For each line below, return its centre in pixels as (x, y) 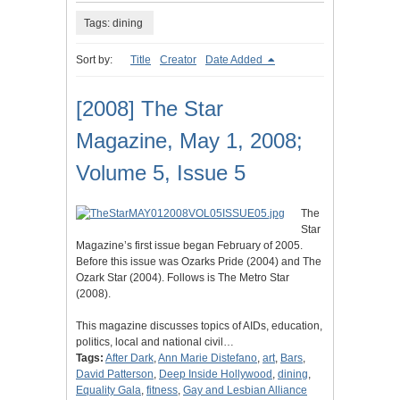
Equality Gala (108, 391)
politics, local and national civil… (155, 342)
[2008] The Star (150, 109)
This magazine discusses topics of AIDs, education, (199, 326)
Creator (178, 60)
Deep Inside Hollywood (216, 375)
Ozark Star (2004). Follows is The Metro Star (183, 278)
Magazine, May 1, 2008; (189, 141)
